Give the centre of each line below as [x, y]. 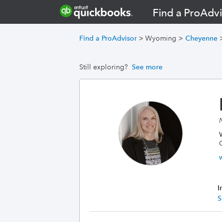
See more [147, 67]
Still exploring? [104, 67]
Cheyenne [201, 38]
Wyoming [161, 38]
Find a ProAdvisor [108, 38]
